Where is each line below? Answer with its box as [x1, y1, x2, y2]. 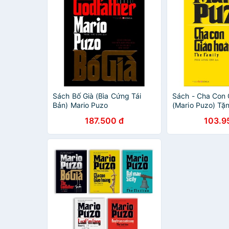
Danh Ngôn [172, 110, 211, 119]
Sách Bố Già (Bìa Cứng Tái [53, 91, 142, 100]
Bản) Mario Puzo [53, 101, 108, 109]
